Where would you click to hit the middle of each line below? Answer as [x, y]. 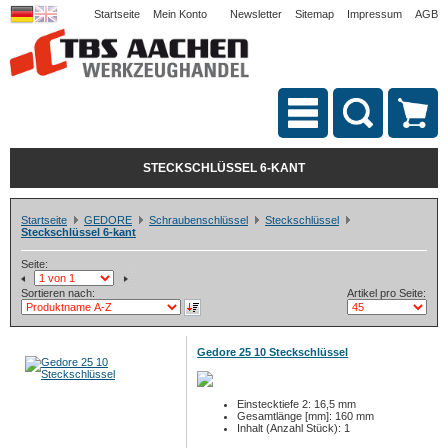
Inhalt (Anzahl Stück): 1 [294, 428]
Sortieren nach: [58, 293]
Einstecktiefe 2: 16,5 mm [297, 404]
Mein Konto [180, 14]
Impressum [374, 14]
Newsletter [256, 14]
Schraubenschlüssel [198, 220]
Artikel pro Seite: [386, 293]
